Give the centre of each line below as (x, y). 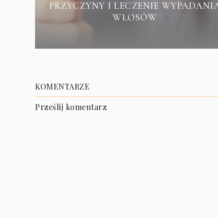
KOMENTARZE (62, 86)
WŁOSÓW (135, 17)
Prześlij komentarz (71, 107)
